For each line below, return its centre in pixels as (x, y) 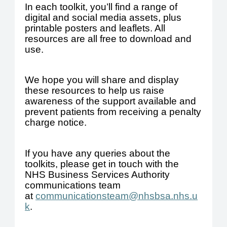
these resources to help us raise (95, 91)
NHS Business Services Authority (98, 174)
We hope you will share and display (102, 80)
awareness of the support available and (111, 101)
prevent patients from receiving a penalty (113, 112)
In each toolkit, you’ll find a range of (101, 7)
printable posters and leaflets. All (95, 28)
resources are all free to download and (108, 39)
